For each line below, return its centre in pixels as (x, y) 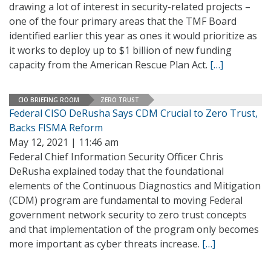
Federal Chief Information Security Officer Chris (116, 157)
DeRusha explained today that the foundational (116, 171)
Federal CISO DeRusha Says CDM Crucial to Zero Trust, (133, 113)
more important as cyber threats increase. (106, 244)
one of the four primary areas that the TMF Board (123, 21)
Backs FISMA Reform (56, 128)
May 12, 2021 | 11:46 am (64, 142)
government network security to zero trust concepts (128, 215)
